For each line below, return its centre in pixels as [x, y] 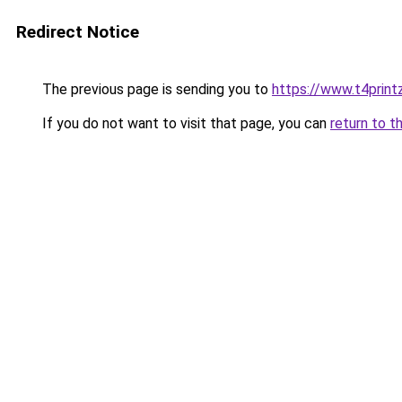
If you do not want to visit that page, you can [184, 123]
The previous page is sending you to [155, 89]
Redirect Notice [78, 32]
